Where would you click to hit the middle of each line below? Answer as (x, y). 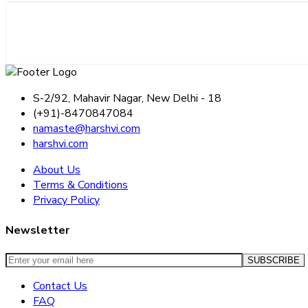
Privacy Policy (66, 200)
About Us (57, 170)
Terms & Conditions (80, 185)
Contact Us (60, 286)
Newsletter (37, 230)
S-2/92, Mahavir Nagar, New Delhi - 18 (127, 99)
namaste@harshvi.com (87, 129)
